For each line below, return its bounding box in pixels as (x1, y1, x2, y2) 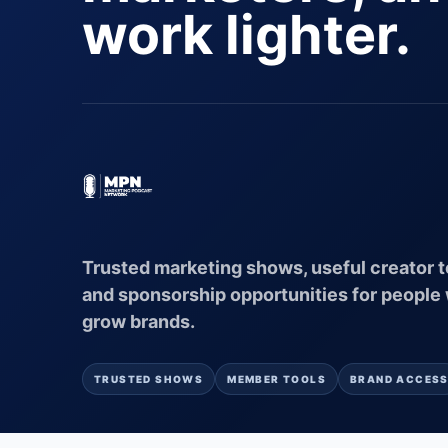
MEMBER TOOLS (227, 372, 327, 385)
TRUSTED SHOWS (94, 372, 204, 385)
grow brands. (82, 310, 195, 332)
